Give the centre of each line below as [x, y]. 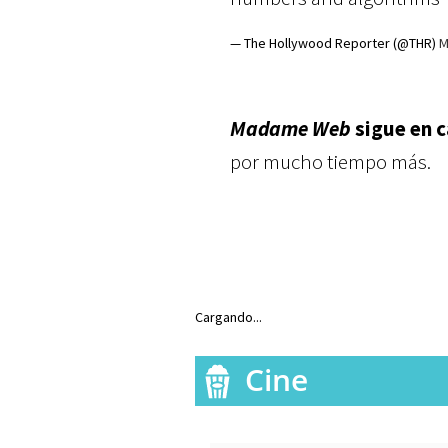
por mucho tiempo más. [330, 161]
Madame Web [290, 128]
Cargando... [228, 317]
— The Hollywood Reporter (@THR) [334, 42]
